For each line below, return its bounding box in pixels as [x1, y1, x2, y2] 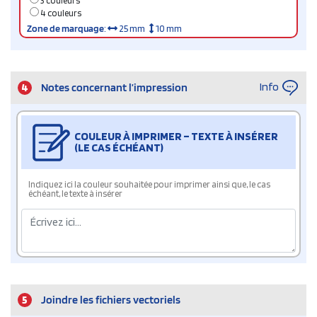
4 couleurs [39, 8, 81, 19]
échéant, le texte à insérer [28, 188, 122, 200]
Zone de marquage [27, 23, 104, 35]
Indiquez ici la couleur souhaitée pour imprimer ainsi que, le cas [28, 179, 270, 190]
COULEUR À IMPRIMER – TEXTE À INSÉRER [74, 129, 278, 144]
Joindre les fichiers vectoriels [41, 293, 180, 307]
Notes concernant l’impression [41, 81, 188, 95]
